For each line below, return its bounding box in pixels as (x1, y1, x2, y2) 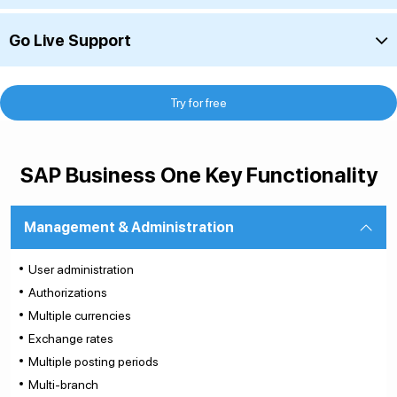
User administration (28, 262, 134, 276)
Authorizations (28, 285, 107, 300)
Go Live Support (9, 30, 131, 50)
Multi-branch (28, 378, 98, 392)
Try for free (170, 96, 227, 110)
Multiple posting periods (28, 354, 159, 369)
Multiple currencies (28, 308, 131, 323)
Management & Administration (24, 219, 234, 236)
